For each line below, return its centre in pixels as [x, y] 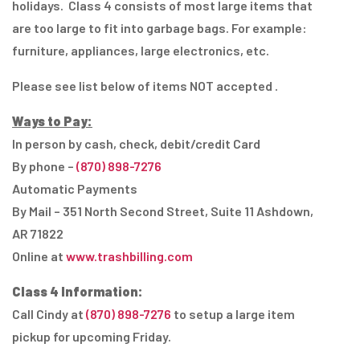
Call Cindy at [49, 314]
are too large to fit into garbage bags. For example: [160, 28]
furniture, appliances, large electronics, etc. [141, 51]
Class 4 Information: [78, 292]
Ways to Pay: [52, 121]
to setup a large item [233, 314]
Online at [39, 256]
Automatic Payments [75, 189]
